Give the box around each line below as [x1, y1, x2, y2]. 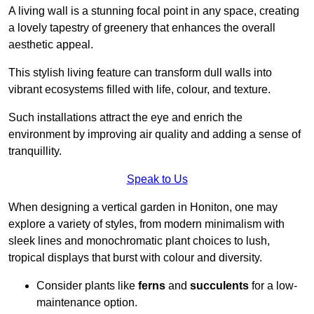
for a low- [249, 279, 297, 292]
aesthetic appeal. [8, 38, 93, 50]
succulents [190, 279, 249, 292]
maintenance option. [36, 296, 137, 308]
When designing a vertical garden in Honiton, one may [8, 200, 278, 213]
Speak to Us [126, 172, 188, 185]
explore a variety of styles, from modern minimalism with [8, 217, 285, 230]
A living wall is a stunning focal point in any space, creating [8, 4, 299, 17]
